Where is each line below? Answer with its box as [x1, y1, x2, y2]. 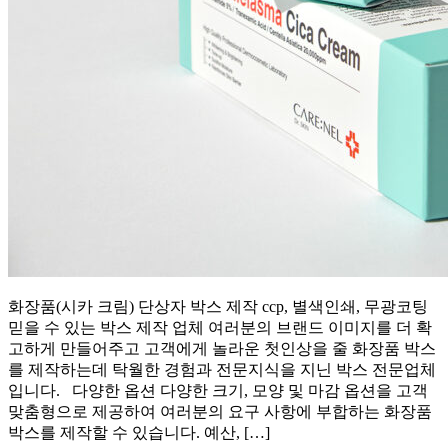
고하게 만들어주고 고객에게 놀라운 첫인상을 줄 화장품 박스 [8, 340, 436, 358]
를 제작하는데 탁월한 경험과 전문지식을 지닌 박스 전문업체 [8, 361, 436, 379]
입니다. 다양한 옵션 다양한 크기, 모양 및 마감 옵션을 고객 [8, 382, 428, 400]
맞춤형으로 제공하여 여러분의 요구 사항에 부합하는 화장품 [8, 403, 432, 421]
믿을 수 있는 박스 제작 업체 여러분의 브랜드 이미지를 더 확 [8, 319, 432, 337]
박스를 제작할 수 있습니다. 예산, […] [8, 424, 270, 442]
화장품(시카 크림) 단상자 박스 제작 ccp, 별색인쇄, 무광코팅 [8, 298, 428, 316]
